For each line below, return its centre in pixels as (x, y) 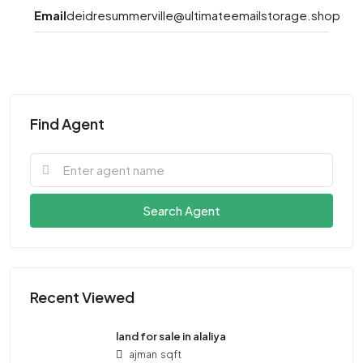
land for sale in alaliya (171, 336)
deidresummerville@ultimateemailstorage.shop (203, 15)
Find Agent (67, 123)
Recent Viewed (82, 297)
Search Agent (181, 210)
